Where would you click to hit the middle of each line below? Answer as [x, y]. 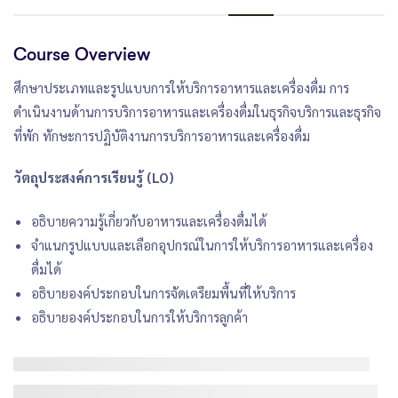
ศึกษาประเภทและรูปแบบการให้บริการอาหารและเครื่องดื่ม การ [181, 87]
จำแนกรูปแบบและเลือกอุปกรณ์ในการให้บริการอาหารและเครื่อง [202, 244]
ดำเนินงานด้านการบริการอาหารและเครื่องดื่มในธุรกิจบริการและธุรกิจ [197, 111]
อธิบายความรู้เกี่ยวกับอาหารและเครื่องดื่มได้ [149, 220]
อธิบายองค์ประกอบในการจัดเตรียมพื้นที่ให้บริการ [163, 292]
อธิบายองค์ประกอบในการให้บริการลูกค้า [139, 316]
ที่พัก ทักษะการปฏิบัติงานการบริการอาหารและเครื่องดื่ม [162, 135]
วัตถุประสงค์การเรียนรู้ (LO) [94, 177]
